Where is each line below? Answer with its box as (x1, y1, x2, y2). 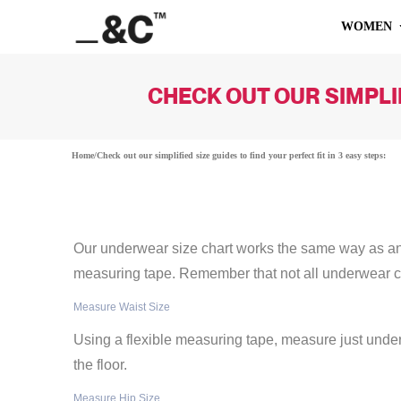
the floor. (73, 357, 128, 372)
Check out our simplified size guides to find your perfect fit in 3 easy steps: (97, 150, 387, 160)
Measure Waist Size (73, 301, 171, 313)
